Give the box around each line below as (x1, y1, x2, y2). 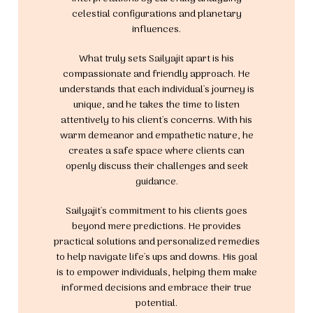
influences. (132, 22, 181, 38)
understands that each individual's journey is (59, 82, 254, 99)
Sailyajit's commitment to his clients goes (66, 203, 247, 220)
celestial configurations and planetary (71, 6, 242, 23)
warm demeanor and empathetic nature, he (59, 128, 254, 145)
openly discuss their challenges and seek (65, 159, 248, 175)
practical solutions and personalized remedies (53, 234, 260, 251)
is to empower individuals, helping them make (56, 265, 257, 282)
